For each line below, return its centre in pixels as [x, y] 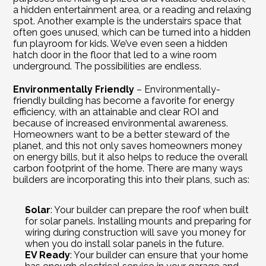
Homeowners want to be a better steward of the [122, 134]
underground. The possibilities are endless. [107, 66]
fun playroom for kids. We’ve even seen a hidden [121, 43]
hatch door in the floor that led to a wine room [115, 55]
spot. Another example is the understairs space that [128, 21]
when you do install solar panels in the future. [125, 243]
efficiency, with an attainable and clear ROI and [116, 112]
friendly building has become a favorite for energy [124, 100]
